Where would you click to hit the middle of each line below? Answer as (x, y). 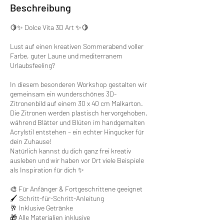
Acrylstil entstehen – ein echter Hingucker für (77, 131)
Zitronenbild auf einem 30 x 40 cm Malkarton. (76, 103)
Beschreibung (40, 7)
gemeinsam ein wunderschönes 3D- (63, 93)
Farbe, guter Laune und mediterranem (66, 55)
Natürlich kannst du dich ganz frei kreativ (70, 150)
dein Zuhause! (31, 141)
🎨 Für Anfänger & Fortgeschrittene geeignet (76, 188)
